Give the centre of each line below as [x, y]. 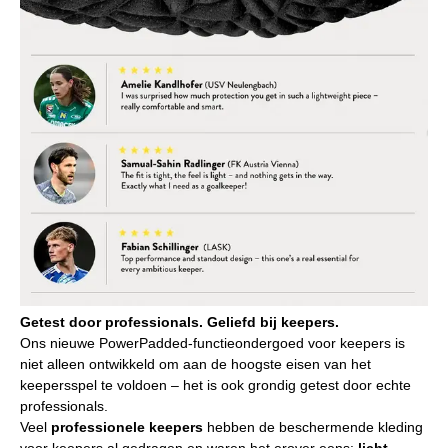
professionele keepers [127, 426]
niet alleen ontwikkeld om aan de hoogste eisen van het [195, 363]
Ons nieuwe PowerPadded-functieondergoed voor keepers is [212, 342]
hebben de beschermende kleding [313, 426]
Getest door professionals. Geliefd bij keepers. [179, 321]
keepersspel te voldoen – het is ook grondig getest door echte [215, 384]
